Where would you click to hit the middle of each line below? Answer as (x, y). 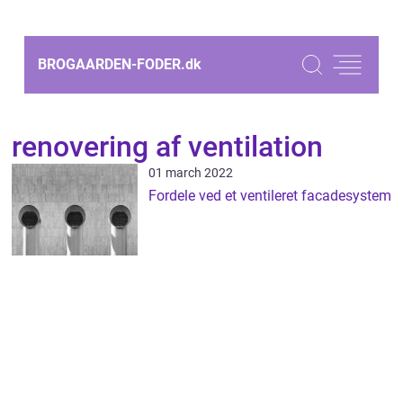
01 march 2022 (191, 173)
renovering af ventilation (167, 147)
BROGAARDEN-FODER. (112, 64)
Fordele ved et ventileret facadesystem (270, 196)
